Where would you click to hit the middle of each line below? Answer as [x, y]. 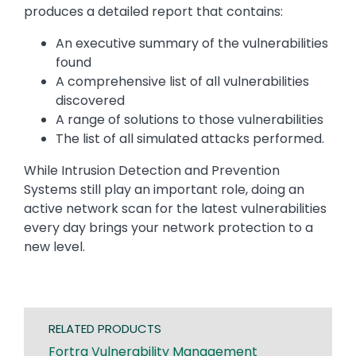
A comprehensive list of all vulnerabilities [182, 82]
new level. [54, 247]
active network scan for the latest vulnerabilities [175, 209]
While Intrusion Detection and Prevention [152, 171]
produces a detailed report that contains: [153, 12]
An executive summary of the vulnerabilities [192, 44]
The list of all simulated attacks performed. [190, 139]
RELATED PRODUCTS [105, 329]
